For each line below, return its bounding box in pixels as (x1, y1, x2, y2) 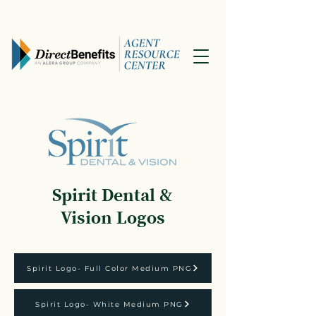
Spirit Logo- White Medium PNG (35, 299, 183, 309)
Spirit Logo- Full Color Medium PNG (27, 263, 192, 273)
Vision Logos (60, 207, 165, 229)
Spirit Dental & (52, 185, 173, 207)
